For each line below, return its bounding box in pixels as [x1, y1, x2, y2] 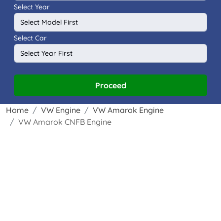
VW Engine [41, 105, 80, 115]
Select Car [14, 33, 47, 42]
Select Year [14, 2, 50, 11]
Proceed [95, 80, 126, 90]
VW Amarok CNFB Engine [18, 116, 111, 127]
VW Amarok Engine [93, 105, 164, 115]
